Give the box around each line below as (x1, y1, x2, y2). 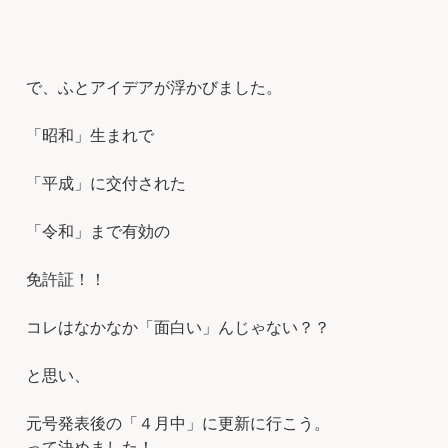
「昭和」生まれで (26, 126, 155, 144)
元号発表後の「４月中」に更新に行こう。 (26, 414, 331, 432)
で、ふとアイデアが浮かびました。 (26, 78, 283, 96)
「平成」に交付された (26, 174, 187, 192)
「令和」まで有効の (26, 222, 171, 240)
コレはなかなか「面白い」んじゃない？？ (26, 318, 331, 336)
